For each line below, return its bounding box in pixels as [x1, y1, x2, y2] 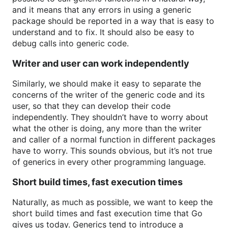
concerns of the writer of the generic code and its [12, 90, 205, 100]
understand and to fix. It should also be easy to [12, 27, 194, 37]
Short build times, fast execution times [12, 177, 183, 187]
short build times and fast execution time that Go [12, 208, 203, 218]
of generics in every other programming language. [12, 157, 206, 167]
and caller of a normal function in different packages [12, 134, 215, 145]
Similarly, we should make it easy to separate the [12, 78, 201, 89]
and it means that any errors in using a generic [12, 5, 191, 15]
